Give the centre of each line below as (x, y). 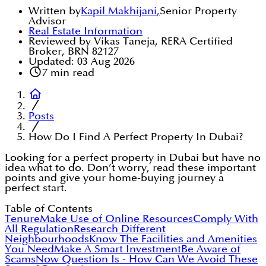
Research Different (120, 229)
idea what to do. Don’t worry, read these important (130, 168)
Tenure (22, 219)
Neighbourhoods (47, 239)
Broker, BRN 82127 (74, 52)
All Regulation (39, 229)
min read (71, 73)
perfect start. (36, 188)
